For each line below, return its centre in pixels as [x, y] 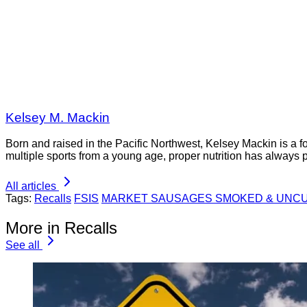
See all [23, 245]
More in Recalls [61, 228]
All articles [31, 186]
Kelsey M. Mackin [58, 117]
